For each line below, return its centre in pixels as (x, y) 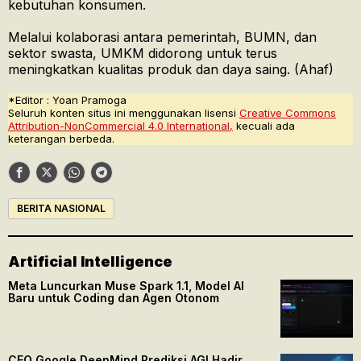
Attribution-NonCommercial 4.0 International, (120, 126)
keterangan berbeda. (61, 139)
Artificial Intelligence (90, 262)
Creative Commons (288, 113)
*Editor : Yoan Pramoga (67, 100)
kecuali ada (264, 126)
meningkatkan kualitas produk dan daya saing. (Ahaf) (171, 70)
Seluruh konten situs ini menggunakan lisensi (124, 113)
